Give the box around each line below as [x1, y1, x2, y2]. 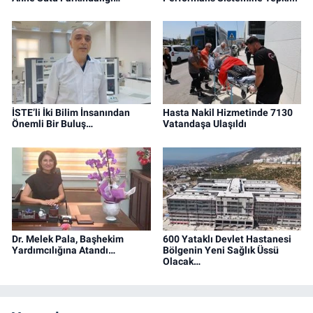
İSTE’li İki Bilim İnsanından [12, 107, 130, 119]
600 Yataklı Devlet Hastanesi [162, 233, 291, 245]
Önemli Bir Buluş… [12, 118, 93, 130]
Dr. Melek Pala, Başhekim [12, 233, 124, 245]
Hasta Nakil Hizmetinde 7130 [162, 107, 293, 119]
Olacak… [162, 256, 201, 268]
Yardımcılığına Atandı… [12, 245, 115, 256]
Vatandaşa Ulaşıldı [162, 118, 247, 130]
